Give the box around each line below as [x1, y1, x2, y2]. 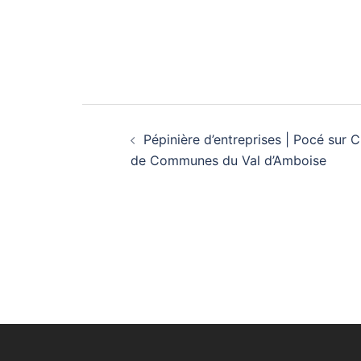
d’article [81, 143, 212, 185]
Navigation [81, 102, 257, 144]
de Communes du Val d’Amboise [131, 152, 326, 169]
